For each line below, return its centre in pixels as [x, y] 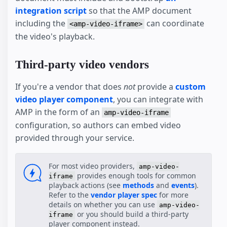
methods [138, 185]
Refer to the [70, 195]
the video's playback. [55, 37]
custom [191, 86]
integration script [51, 11]
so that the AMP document [139, 11]
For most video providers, [93, 166]
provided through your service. [75, 138]
